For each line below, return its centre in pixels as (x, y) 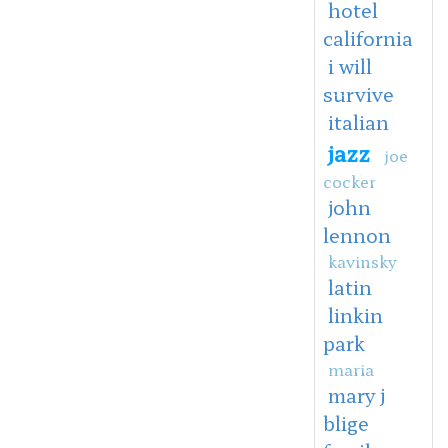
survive (358, 93)
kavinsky (362, 260)
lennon (356, 234)
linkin (355, 314)
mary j (356, 394)
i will (349, 65)
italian (358, 121)
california (367, 37)
